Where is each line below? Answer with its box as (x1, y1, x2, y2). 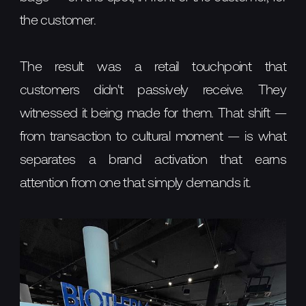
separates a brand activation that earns (19, 153, 287, 167)
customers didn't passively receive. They (19, 83, 287, 98)
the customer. (19, 14, 96, 28)
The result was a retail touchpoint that (19, 60, 287, 74)
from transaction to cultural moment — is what (19, 130, 287, 144)
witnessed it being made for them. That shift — (19, 107, 287, 121)
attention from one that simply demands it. (19, 176, 251, 191)
